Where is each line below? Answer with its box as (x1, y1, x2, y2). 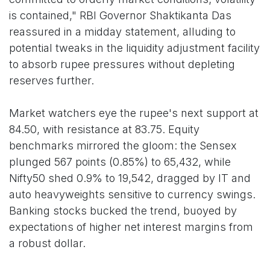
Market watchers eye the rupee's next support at (9, 106, 259, 119)
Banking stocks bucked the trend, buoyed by (9, 204, 237, 217)
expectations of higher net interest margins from (9, 220, 253, 233)
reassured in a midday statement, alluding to (9, 25, 236, 38)
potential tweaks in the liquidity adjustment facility (9, 41, 260, 54)
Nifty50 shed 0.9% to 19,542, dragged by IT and (9, 171, 251, 184)
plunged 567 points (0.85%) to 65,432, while (9, 155, 231, 168)
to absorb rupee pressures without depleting (9, 57, 235, 71)
